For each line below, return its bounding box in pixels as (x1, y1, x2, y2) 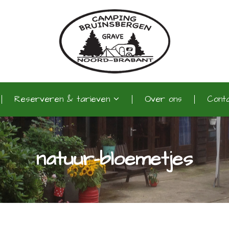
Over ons (145, 93, 182, 106)
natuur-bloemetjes (36, 146, 193, 173)
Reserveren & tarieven (14, 93, 110, 106)
